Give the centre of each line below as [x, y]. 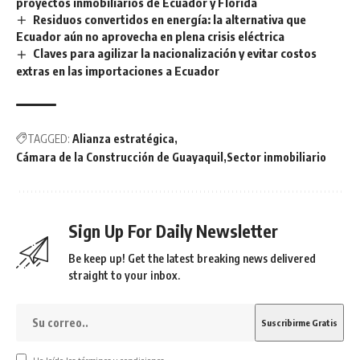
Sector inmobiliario [276, 157]
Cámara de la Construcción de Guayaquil [120, 157]
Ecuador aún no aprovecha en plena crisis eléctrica [150, 37]
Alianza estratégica [123, 139]
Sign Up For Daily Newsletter [173, 231]
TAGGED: [49, 139]
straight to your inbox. [124, 276]
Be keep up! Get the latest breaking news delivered [192, 259]
